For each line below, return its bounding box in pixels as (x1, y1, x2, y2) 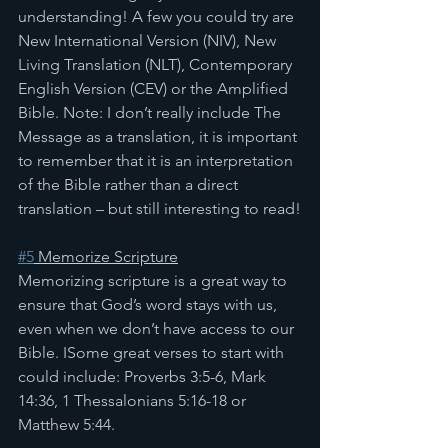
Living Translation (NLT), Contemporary (18, 55, 296, 74)
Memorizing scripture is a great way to (18, 271, 291, 290)
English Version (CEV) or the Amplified (18, 79, 292, 98)
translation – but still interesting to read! (18, 199, 301, 218)
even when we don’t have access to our (18, 319, 298, 338)
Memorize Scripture (34, 247, 178, 266)
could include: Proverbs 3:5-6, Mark (18, 367, 270, 386)
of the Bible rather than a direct (18, 175, 242, 194)
